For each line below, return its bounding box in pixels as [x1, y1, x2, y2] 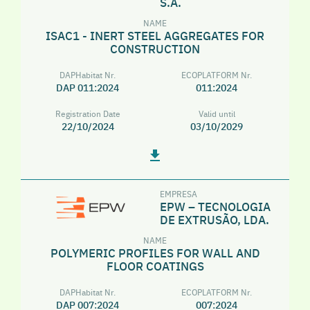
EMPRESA [160, 187, 197, 199]
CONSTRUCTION [110, 39, 200, 57]
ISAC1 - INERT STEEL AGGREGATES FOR [46, 26, 264, 44]
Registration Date [55, 107, 120, 119]
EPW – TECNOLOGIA [160, 197, 271, 215]
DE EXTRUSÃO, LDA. [160, 210, 269, 228]
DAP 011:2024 [56, 80, 120, 94]
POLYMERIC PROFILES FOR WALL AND [50, 244, 260, 261]
